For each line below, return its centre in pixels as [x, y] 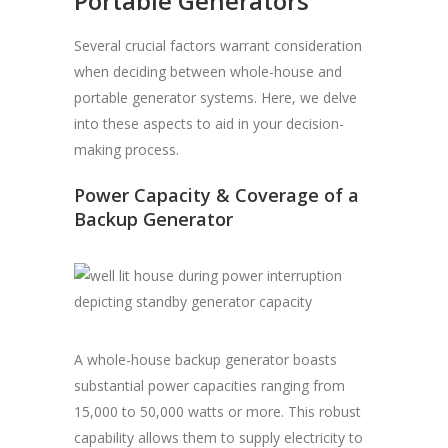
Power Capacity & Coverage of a [216, 195]
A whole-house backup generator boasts [205, 360]
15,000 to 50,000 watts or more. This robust [217, 412]
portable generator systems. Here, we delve [215, 98]
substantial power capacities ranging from [209, 386]
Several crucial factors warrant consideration [218, 46]
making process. [126, 150]
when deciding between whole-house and [208, 72]
